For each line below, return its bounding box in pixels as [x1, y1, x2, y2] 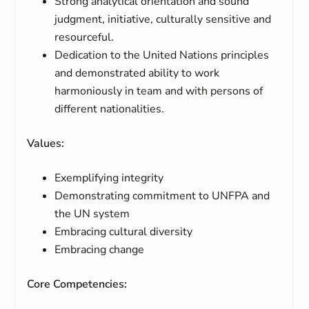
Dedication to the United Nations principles [54, 48, 270, 63]
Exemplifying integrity [54, 170, 164, 186]
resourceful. [54, 30, 114, 45]
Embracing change [54, 242, 145, 257]
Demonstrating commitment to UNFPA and [54, 188, 270, 203]
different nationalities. [54, 101, 165, 117]
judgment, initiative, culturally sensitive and [54, 12, 272, 27]
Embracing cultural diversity [54, 224, 193, 239]
